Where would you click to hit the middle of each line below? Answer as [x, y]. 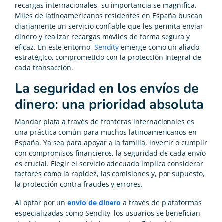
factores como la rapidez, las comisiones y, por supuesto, [110, 173]
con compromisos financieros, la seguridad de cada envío [110, 153]
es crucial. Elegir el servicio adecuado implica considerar [109, 163]
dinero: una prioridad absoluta [109, 104]
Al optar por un [41, 202]
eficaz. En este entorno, [55, 47]
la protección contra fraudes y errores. [79, 184]
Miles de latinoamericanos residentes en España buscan [109, 15]
